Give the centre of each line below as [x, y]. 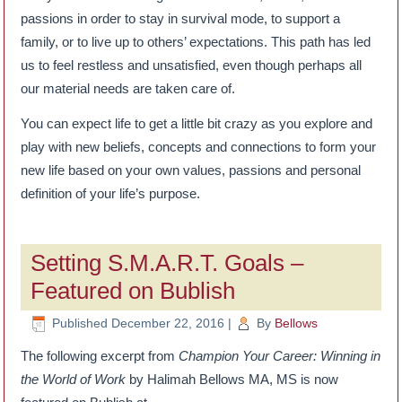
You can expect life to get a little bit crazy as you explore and [197, 124]
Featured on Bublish [133, 291]
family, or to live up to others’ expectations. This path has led [196, 42]
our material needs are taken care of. [128, 89]
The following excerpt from [100, 356]
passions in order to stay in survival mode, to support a [181, 19]
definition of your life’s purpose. [111, 194]
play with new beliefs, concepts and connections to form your [199, 147]
